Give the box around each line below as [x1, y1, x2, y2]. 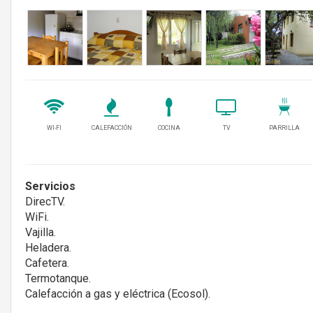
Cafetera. [25, 256, 69, 270]
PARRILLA [268, 124, 300, 131]
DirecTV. [25, 194, 65, 208]
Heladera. [25, 240, 71, 254]
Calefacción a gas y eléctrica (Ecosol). [25, 286, 210, 300]
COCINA [157, 124, 180, 131]
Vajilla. [25, 225, 56, 239]
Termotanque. [25, 271, 91, 285]
